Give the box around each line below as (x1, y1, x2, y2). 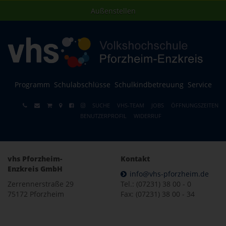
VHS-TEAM (117, 101, 144, 109)
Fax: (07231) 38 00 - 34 (121, 189, 195, 199)
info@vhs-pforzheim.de (130, 168, 209, 179)
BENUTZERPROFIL (80, 111, 127, 120)
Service (187, 79, 212, 89)
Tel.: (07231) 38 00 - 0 (121, 179, 191, 189)
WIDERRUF (133, 111, 161, 120)
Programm (14, 79, 50, 89)
